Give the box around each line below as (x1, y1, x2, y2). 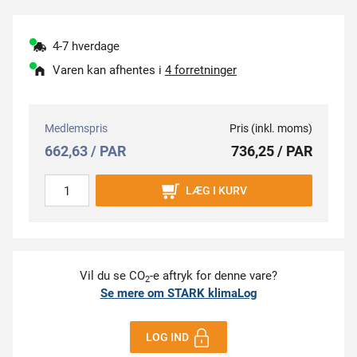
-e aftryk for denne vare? (150, 269, 277, 283)
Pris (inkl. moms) (229, 122, 312, 135)
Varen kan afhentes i (53, 63, 165, 77)
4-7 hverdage (53, 39, 120, 53)
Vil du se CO (80, 269, 145, 283)
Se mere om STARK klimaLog (100, 286, 257, 300)
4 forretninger (165, 63, 237, 77)
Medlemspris (45, 122, 108, 135)
